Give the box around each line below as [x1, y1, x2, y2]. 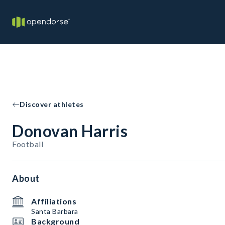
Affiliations [31, 196, 76, 206]
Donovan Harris [12, 121, 128, 141]
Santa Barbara [31, 207, 78, 215]
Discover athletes [20, 100, 84, 108]
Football [12, 139, 43, 149]
